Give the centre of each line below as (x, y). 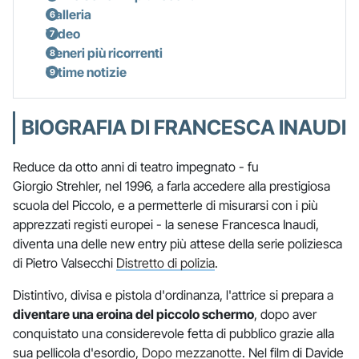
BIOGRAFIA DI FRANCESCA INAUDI (184, 127)
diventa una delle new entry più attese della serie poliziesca (177, 243)
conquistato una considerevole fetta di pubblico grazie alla (173, 333)
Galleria (69, 14)
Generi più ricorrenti (104, 52)
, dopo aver (285, 314)
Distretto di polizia (165, 262)
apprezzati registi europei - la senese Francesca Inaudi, (166, 224)
